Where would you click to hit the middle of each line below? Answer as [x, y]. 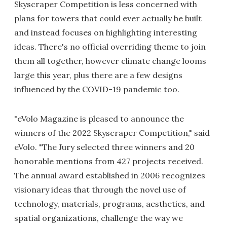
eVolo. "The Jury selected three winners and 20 [104, 147]
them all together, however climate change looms [110, 61]
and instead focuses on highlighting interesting [106, 32]
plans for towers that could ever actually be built [108, 18]
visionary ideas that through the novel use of [100, 190]
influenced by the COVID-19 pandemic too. [97, 89]
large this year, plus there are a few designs [98, 75]
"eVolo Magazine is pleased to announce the [99, 119]
